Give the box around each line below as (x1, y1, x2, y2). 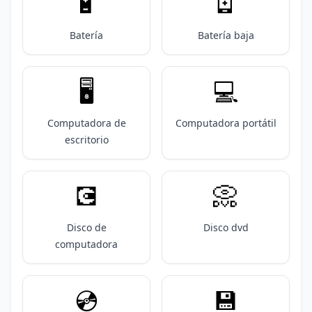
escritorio (64, 133, 109, 146)
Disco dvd (203, 221, 249, 234)
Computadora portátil (175, 116, 276, 130)
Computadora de (47, 116, 126, 130)
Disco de (66, 221, 107, 234)
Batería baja (197, 29, 254, 42)
